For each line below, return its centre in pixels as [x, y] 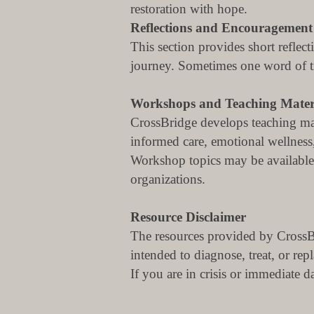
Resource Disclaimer [188, 217]
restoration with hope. [189, 9]
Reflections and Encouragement [221, 28]
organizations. [168, 179]
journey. [154, 66]
